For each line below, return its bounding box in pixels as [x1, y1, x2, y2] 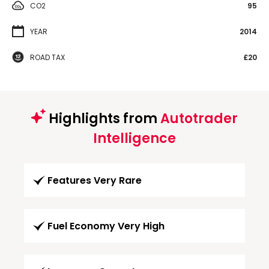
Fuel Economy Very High [47, 219, 165, 233]
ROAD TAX [30, 52, 65, 62]
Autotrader [160, 109, 238, 128]
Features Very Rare [47, 173, 142, 187]
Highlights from [46, 109, 160, 128]
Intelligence [93, 128, 176, 148]
